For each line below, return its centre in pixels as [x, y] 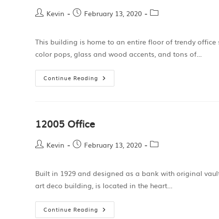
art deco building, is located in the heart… [104, 185]
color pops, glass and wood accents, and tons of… [119, 54]
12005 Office [65, 123]
